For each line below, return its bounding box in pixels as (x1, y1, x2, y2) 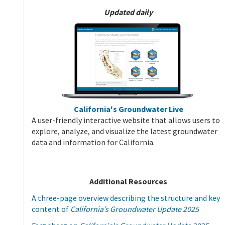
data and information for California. (32, 137, 155, 148)
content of (32, 204, 70, 214)
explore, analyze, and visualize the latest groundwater (32, 126, 217, 137)
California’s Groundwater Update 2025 (70, 204, 199, 214)
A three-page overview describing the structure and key (32, 193, 220, 203)
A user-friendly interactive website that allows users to (32, 115, 220, 126)
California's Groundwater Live (73, 104, 183, 115)
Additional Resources (89, 176, 168, 187)
